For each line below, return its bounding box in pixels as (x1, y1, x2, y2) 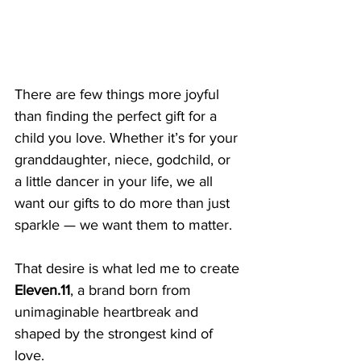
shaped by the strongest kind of (15, 326, 217, 342)
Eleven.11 (15, 282, 70, 299)
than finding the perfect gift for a (15, 108, 221, 125)
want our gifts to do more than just (15, 195, 234, 212)
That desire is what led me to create (15, 260, 243, 277)
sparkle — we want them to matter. (15, 217, 232, 234)
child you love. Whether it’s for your (15, 130, 242, 147)
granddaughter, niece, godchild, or (15, 151, 234, 168)
